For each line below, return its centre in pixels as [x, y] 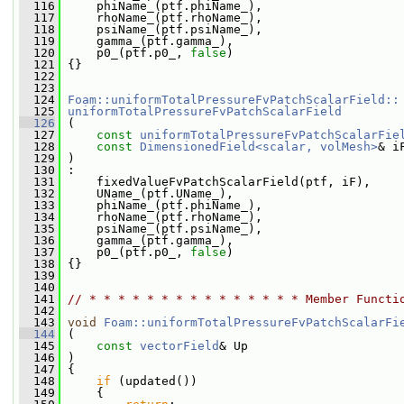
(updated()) [154, 381]
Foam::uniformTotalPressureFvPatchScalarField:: [234, 100]
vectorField [179, 346]
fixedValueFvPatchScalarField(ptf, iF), [216, 182]
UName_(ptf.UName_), [147, 193]
